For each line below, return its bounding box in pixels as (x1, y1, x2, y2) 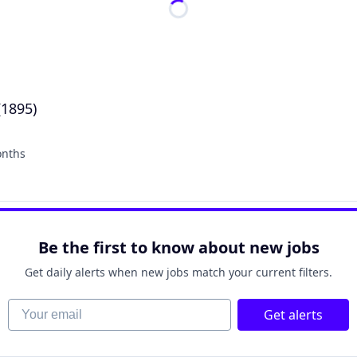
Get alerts (264, 306, 323, 324)
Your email (7, 298, 71, 316)
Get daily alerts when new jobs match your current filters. (25, 265, 332, 280)
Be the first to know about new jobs (37, 237, 320, 258)
